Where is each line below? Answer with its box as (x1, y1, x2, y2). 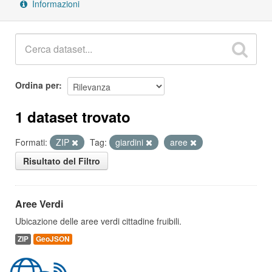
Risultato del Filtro (23, 155, 100, 167)
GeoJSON (36, 234, 70, 244)
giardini (115, 136, 146, 148)
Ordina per (15, 78, 59, 91)
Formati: (15, 136, 47, 148)
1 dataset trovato (15, 106, 131, 127)
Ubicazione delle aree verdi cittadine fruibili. (15, 215, 182, 227)
